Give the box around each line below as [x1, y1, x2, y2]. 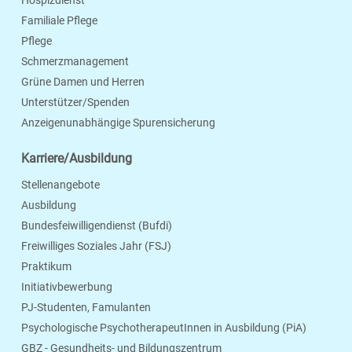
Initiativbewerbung [21, 280, 112, 294]
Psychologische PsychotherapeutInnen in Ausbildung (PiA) [21, 321, 306, 335]
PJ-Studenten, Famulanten [21, 301, 151, 314]
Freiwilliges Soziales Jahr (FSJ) [21, 240, 171, 253]
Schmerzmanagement [21, 55, 129, 68]
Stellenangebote [21, 178, 100, 192]
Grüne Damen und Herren [21, 75, 145, 89]
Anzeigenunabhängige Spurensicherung [21, 116, 215, 130]
